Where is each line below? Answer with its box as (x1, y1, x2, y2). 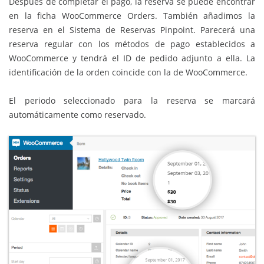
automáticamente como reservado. (9, 108, 146, 120)
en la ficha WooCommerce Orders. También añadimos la (9, 9, 255, 21)
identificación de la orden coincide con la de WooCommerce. (9, 66, 247, 78)
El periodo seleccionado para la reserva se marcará (9, 94, 255, 106)
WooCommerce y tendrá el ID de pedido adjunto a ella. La (9, 52, 255, 64)
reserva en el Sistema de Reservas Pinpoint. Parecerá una (9, 24, 255, 35)
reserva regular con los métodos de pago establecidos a (9, 38, 255, 49)
